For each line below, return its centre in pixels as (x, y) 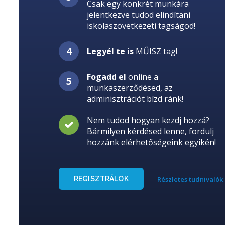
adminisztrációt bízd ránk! (135, 99)
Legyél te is (110, 51)
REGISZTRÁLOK (101, 179)
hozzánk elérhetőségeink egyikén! (151, 142)
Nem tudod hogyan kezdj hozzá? (148, 120)
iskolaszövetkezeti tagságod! (141, 25)
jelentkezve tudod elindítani (139, 14)
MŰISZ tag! (155, 51)
